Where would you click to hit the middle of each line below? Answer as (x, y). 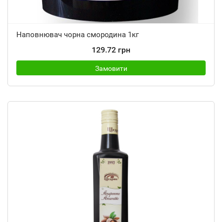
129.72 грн (111, 50)
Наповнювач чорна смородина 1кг (78, 35)
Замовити (111, 68)
